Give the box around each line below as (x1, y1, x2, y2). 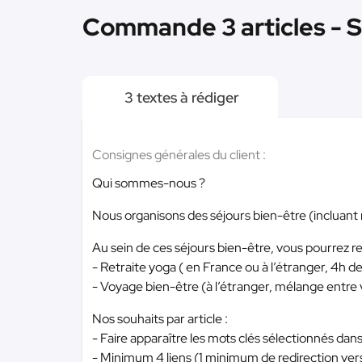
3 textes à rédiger (121, 88, 239, 107)
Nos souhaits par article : (92, 310, 228, 327)
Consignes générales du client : (92, 146, 266, 163)
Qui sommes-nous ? (92, 175, 205, 192)
